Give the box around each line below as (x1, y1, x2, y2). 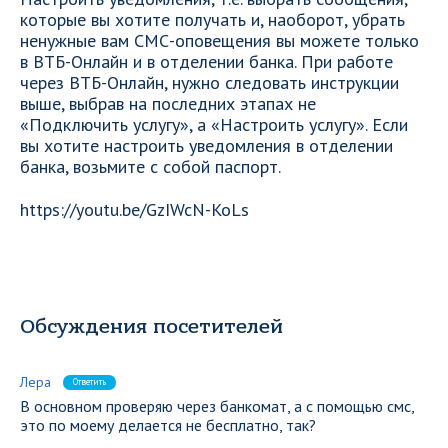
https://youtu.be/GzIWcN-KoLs (20, 198, 249, 221)
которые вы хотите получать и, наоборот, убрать (20, 8, 405, 31)
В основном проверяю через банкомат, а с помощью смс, (20, 396, 414, 416)
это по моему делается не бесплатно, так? (20, 415, 316, 435)
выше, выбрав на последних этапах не (20, 92, 316, 115)
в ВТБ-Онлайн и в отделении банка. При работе (20, 50, 393, 73)
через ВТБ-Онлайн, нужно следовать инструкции (20, 71, 399, 94)
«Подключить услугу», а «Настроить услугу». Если (20, 113, 408, 136)
